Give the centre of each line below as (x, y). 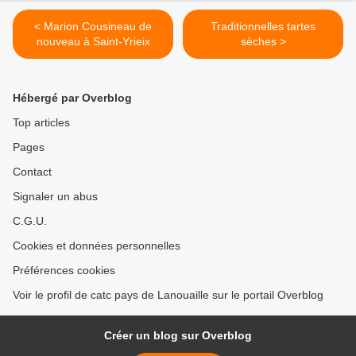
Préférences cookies (64, 271)
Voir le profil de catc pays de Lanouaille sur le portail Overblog (168, 295)
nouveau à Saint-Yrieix (93, 42)
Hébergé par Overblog (72, 98)
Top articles (41, 123)
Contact (32, 172)
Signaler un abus (55, 197)
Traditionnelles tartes (263, 27)
